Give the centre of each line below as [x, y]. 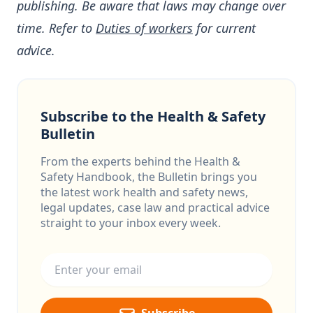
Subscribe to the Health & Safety [153, 116]
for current [226, 28]
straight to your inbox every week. [131, 223]
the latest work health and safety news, [144, 192]
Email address [77, 249]
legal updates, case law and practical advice [155, 208]
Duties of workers [144, 28]
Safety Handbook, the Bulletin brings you [149, 177]
